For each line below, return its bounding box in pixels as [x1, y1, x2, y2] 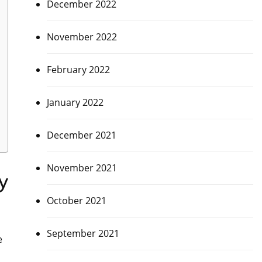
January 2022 [46, 96, 104, 109]
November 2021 [46, 161, 117, 174]
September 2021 [46, 227, 119, 240]
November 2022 [46, 30, 117, 43]
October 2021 [46, 194, 106, 207]
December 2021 [46, 129, 116, 142]
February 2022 [46, 63, 110, 76]
